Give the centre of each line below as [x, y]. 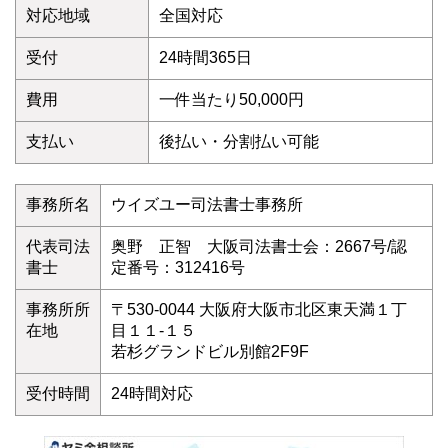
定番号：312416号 [178, 268]
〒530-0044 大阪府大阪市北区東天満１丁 [259, 310]
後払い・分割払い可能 [239, 142]
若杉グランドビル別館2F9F [210, 352]
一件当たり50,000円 [231, 100]
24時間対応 [152, 394]
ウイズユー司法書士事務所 [207, 205]
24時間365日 [205, 58]
